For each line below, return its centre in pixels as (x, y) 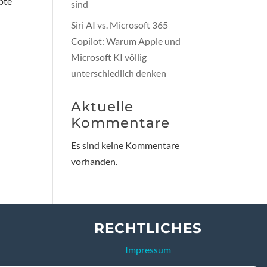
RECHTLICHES (148, 228)
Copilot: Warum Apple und (126, 41)
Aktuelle (103, 106)
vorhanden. (94, 161)
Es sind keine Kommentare (125, 145)
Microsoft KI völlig (109, 57)
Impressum (148, 249)
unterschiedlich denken (119, 73)
